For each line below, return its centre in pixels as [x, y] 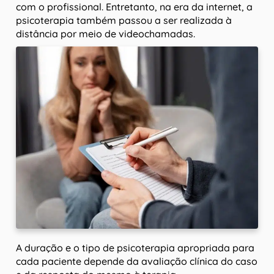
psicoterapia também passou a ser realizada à [124, 20]
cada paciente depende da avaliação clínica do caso [137, 261]
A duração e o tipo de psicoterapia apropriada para [135, 247]
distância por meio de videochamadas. [106, 34]
